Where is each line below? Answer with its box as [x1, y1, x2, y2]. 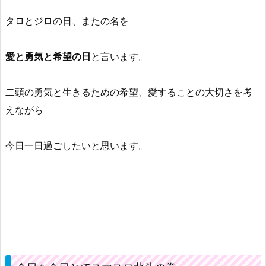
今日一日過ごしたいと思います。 [5, 139, 148, 151]
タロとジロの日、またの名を [5, 14, 129, 27]
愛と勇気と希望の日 [5, 50, 91, 62]
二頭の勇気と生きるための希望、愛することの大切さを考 [5, 85, 252, 98]
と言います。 [91, 50, 148, 62]
